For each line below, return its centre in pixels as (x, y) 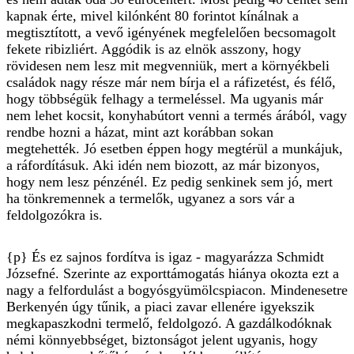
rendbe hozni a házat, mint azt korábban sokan (140, 132)
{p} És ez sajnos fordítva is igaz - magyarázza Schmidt (165, 256)
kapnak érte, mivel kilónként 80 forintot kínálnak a (153, 15)
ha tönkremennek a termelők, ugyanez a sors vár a (151, 198)
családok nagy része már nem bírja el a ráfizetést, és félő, (171, 82)
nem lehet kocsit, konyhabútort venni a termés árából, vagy (177, 115)
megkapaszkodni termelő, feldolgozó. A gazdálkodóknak (169, 323)
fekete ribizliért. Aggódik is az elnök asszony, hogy (154, 49)
